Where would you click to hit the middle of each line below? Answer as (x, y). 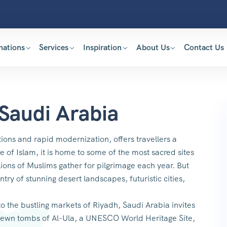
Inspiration (102, 47)
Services (54, 47)
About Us (153, 47)
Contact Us (204, 47)
